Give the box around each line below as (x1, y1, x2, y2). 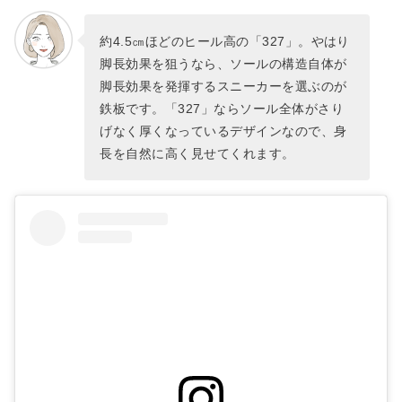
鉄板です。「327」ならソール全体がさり (100, 100, 344, 116)
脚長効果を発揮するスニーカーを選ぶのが (100, 78, 347, 93)
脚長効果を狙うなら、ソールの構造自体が (100, 56, 347, 71)
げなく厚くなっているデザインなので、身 (100, 123, 347, 138)
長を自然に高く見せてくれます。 (100, 145, 295, 161)
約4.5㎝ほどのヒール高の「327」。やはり (100, 33, 350, 48)
